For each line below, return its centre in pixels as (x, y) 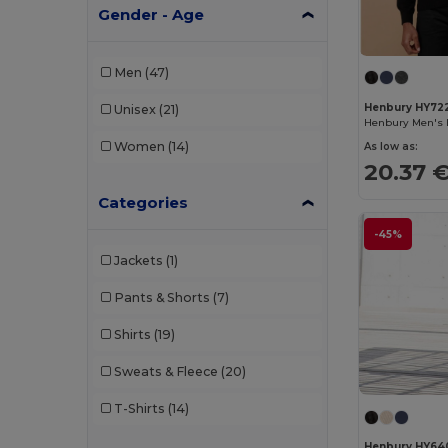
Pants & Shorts (161, 298)
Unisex (134, 110)
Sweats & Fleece (165, 372)
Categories (143, 202)
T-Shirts (139, 409)
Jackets (138, 261)
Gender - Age (151, 14)
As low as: (391, 146)
